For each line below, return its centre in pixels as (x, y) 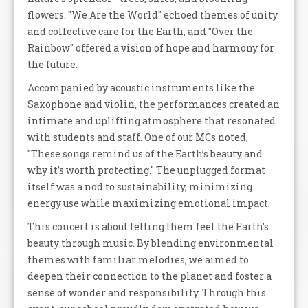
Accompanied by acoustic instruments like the (141, 88)
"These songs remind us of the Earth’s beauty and (145, 154)
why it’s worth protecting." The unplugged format (146, 170)
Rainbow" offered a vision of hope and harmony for (151, 48)
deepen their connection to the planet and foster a (150, 276)
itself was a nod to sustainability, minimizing (140, 187)
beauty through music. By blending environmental (151, 243)
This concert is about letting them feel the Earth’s (148, 227)
